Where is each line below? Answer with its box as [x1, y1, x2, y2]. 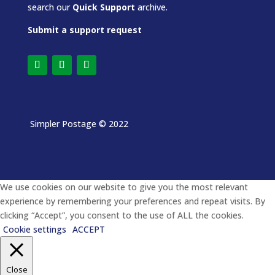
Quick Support [72, 1, 135, 14]
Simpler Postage [27, 118, 96, 130]
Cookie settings [3, 223, 66, 236]
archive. [134, 1, 168, 14]
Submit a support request [27, 24, 142, 36]
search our [27, 1, 72, 14]
